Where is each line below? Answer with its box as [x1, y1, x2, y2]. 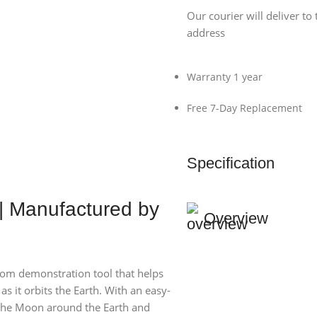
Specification [187, 154, 275, 172]
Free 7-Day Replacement [186, 101, 302, 115]
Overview [204, 209, 268, 227]
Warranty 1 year [186, 70, 263, 83]
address [186, 25, 225, 40]
